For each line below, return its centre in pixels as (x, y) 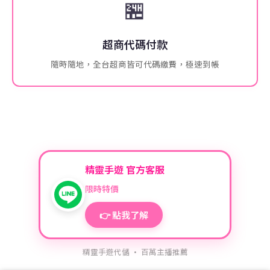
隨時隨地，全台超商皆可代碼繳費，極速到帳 (135, 64)
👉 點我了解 (124, 215)
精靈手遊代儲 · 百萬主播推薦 (135, 252)
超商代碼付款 (135, 44)
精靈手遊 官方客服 (125, 169)
